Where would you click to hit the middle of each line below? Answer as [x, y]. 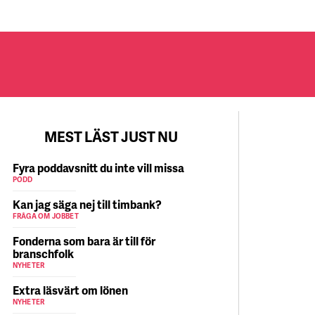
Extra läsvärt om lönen [70, 290]
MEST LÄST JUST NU [111, 136]
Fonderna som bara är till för [84, 241]
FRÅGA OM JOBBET [45, 216]
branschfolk [43, 253]
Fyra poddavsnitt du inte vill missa [98, 168]
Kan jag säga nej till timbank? [87, 204]
